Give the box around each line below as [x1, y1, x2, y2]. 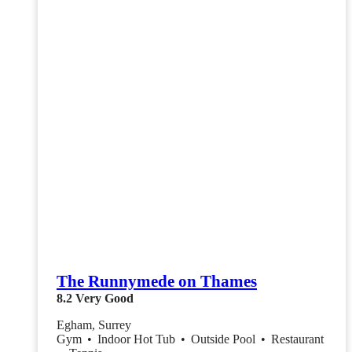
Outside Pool [191, 332, 258, 346]
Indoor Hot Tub [97, 332, 178, 346]
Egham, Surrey [57, 317, 131, 332]
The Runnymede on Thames [57, 271, 257, 291]
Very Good [75, 291, 134, 305]
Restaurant [271, 332, 324, 346]
